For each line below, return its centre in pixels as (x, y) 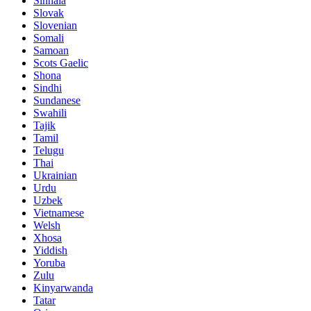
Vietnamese (59, 212)
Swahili (50, 112)
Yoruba (49, 262)
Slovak (49, 12)
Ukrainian (55, 175)
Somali (49, 37)
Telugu (49, 150)
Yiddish (50, 250)
